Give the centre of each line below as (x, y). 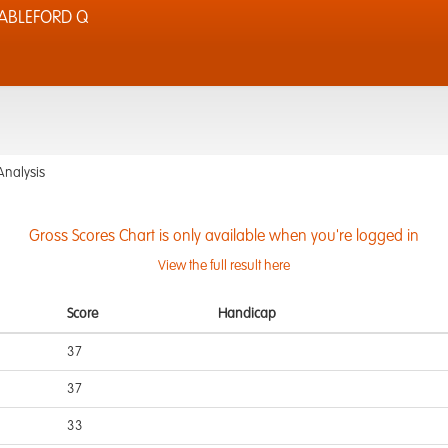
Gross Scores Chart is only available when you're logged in (224, 237)
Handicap (247, 314)
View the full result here (224, 266)
